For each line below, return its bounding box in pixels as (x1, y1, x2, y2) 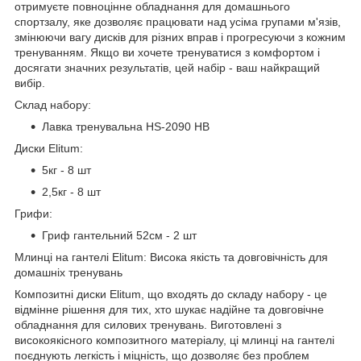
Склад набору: (15, 98, 91, 111)
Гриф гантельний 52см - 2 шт (42, 228, 197, 242)
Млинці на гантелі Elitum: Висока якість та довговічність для (15, 250, 328, 263)
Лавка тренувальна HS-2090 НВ (42, 119, 210, 133)
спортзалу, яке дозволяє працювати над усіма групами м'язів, (15, 15, 341, 28)
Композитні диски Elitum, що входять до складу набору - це (15, 287, 327, 301)
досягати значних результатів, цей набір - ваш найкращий (15, 60, 320, 74)
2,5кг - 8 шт (42, 185, 101, 198)
